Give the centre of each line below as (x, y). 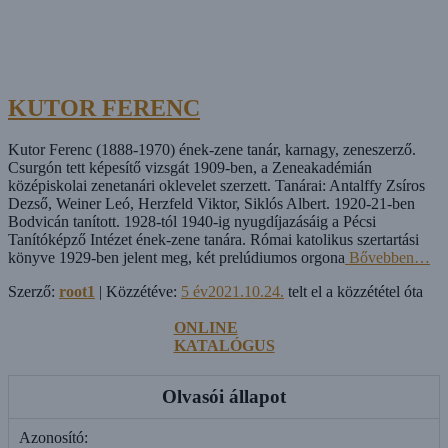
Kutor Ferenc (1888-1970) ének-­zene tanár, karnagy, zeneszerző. (212, 150)
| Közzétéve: (138, 292)
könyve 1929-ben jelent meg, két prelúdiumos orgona (176, 258)
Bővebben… (387, 258)
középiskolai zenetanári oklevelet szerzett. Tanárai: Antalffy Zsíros (216, 186)
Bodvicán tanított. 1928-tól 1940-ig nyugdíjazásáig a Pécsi (192, 222)
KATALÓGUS (224, 346)
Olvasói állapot (224, 397)
